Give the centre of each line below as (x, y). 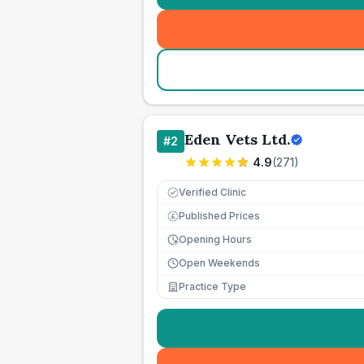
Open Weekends (219, 263)
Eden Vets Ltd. (237, 139)
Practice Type (212, 286)
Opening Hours (215, 239)
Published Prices (219, 216)
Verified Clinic (212, 192)
